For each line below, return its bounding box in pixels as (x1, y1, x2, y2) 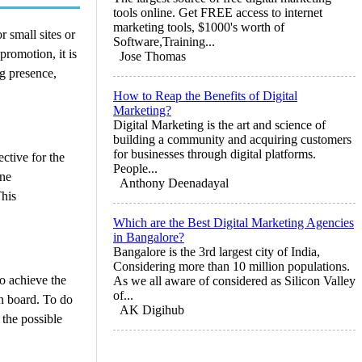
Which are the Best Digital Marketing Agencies (113, 215, 354, 229)
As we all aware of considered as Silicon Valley (113, 273, 356, 288)
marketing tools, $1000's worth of (113, 19, 284, 34)
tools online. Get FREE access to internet (113, 5, 322, 19)
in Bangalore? (113, 229, 184, 244)
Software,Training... (113, 34, 215, 48)
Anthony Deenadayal (120, 175, 229, 190)
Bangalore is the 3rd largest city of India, (113, 244, 320, 259)
